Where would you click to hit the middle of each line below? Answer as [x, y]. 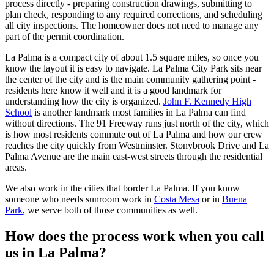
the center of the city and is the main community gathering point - [130, 80]
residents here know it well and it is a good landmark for [113, 91]
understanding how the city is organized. [83, 102]
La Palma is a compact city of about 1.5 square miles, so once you [132, 57]
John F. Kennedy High [207, 102]
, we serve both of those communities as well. [110, 210]
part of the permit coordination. [65, 37]
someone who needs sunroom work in [78, 199]
